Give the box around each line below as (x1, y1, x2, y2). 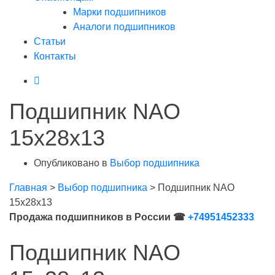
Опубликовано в (34, 158, 110, 168)
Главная (9, 182, 47, 193)
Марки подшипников (73, 7, 166, 17)
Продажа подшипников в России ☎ (9, 212, 188, 222)
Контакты (34, 51, 76, 61)
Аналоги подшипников (73, 21, 176, 32)
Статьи (34, 36, 66, 47)
